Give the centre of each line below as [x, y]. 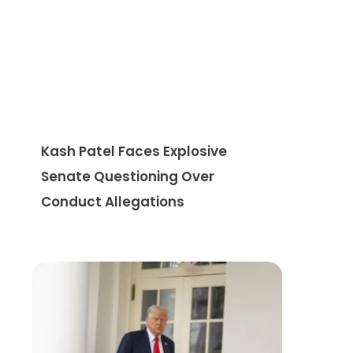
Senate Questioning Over [128, 176]
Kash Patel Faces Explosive [134, 151]
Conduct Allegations [113, 201]
